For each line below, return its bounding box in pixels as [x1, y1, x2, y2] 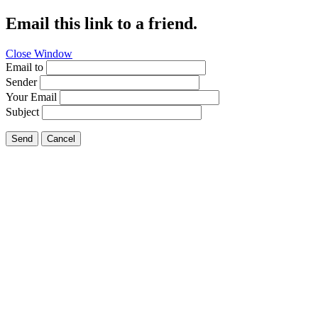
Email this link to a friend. [6, 13, 197, 33]
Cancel [47, 133, 75, 144]
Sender [6, 75, 37, 88]
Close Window [6, 47, 72, 60]
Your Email [6, 90, 57, 103]
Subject [6, 105, 39, 118]
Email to [6, 60, 43, 73]
